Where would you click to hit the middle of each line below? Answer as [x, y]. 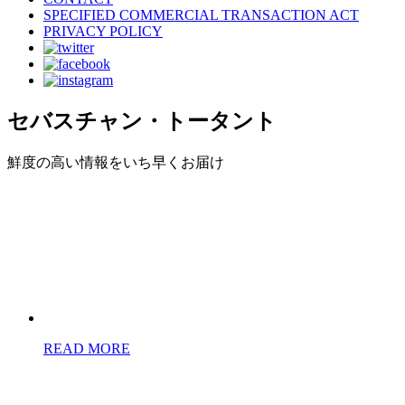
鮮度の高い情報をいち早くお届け [116, 162]
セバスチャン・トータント [142, 121]
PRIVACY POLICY [103, 31]
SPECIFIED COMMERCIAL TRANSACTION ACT [201, 14]
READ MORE [87, 348]
